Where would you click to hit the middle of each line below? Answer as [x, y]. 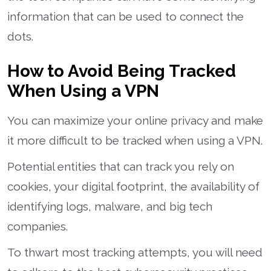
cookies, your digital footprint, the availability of [133, 186]
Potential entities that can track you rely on [121, 166]
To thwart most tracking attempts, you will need [135, 252]
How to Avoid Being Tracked [122, 71]
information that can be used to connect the [126, 16]
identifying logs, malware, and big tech [110, 206]
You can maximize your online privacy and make [135, 120]
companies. [38, 226]
